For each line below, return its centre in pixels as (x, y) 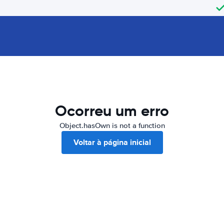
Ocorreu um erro (112, 111)
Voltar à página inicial (112, 142)
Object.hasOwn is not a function (112, 125)
